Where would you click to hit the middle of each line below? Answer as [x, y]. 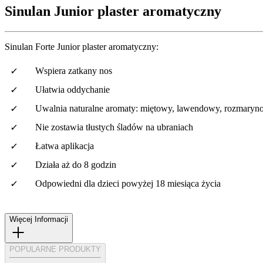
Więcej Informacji [39, 219]
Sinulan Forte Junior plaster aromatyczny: [82, 46]
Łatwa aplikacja [65, 146]
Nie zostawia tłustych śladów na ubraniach [114, 127]
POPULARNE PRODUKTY [55, 249]
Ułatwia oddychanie [73, 89]
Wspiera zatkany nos [74, 70]
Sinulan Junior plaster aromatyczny [113, 11]
